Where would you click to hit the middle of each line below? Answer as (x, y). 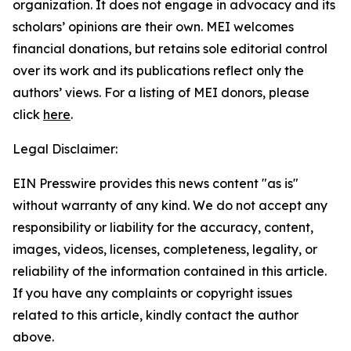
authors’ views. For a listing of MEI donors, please (161, 92)
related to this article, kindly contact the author (156, 315)
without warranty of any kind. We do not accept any (170, 205)
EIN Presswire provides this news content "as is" (156, 183)
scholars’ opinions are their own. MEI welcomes (153, 27)
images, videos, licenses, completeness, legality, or (165, 249)
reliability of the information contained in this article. (170, 271)
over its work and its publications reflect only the (158, 71)
